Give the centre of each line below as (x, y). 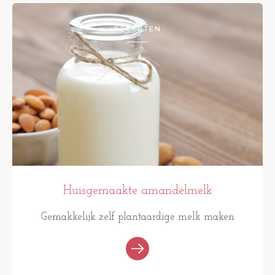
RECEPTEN (137, 29)
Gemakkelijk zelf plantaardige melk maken (137, 217)
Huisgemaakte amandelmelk (137, 191)
